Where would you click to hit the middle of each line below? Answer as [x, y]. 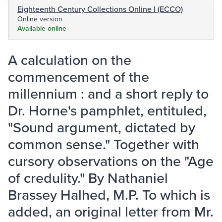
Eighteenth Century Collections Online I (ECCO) [100, 9]
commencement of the [79, 77]
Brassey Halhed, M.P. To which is [109, 195]
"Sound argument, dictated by [102, 127]
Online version [40, 19]
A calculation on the [70, 60]
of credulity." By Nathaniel [88, 178]
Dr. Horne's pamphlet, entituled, [107, 111]
